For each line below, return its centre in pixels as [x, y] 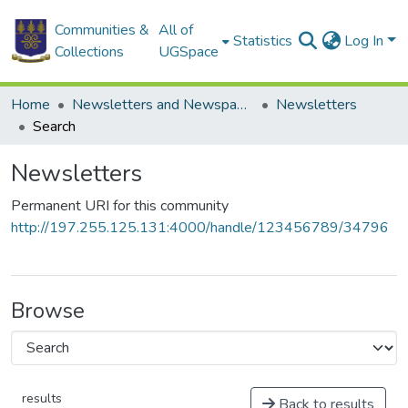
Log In [366, 41]
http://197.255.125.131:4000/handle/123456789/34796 [200, 228]
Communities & [102, 30]
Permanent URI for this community [120, 206]
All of [176, 30]
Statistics [263, 41]
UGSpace [189, 52]
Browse [48, 311]
